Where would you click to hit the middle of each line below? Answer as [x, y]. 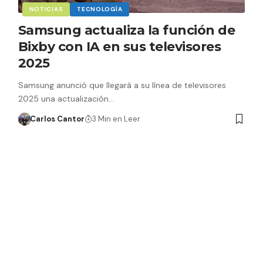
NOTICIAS [46, 9]
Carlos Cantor [58, 119]
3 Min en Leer [117, 119]
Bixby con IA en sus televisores [119, 46]
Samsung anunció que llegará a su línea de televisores [122, 85]
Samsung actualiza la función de [127, 30]
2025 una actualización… [66, 98]
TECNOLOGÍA [100, 9]
